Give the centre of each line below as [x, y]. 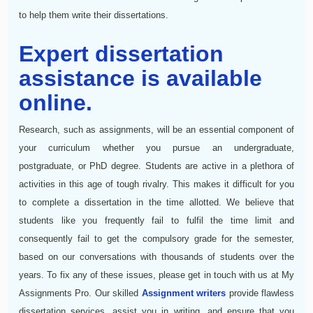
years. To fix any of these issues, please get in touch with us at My [156, 275]
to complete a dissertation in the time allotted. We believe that [156, 202]
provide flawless [260, 293]
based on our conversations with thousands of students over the [156, 256]
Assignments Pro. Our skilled [80, 293]
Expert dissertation [121, 53]
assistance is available [140, 78]
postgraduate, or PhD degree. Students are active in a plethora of [156, 166]
